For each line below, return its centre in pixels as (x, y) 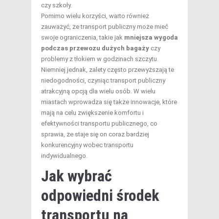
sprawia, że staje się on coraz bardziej (95, 134)
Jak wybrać (77, 176)
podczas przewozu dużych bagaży (95, 48)
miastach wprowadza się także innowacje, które (109, 102)
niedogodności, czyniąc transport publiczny (103, 80)
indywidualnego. (64, 155)
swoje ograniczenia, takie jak (83, 37)
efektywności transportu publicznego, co (99, 123)
